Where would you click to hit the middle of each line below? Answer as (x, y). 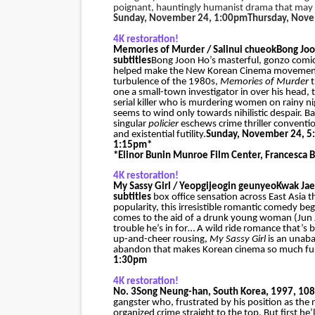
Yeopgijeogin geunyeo (227, 187)
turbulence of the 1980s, (165, 82)
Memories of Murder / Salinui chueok (194, 50)
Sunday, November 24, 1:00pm (180, 19)
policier (163, 124)
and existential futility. (159, 134)
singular (129, 124)
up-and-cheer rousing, (160, 239)
